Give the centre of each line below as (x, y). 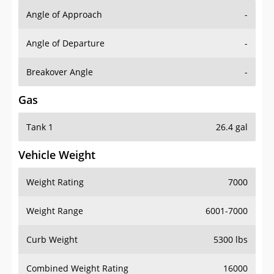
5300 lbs (231, 240)
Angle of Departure (65, 43)
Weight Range (55, 211)
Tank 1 (40, 127)
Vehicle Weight (57, 155)
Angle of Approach (64, 15)
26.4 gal (232, 127)
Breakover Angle (60, 72)
